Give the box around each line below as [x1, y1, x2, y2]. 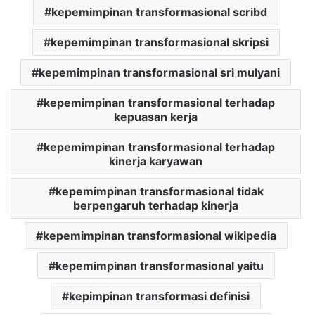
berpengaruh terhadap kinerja [73, 198, 238, 213]
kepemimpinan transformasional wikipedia [42, 229, 276, 243]
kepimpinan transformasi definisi [69, 289, 250, 304]
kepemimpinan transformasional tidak [55, 184, 264, 199]
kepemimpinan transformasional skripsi [50, 35, 269, 50]
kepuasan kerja [114, 110, 198, 124]
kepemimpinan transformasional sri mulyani [39, 65, 280, 80]
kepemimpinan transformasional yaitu [55, 259, 264, 274]
